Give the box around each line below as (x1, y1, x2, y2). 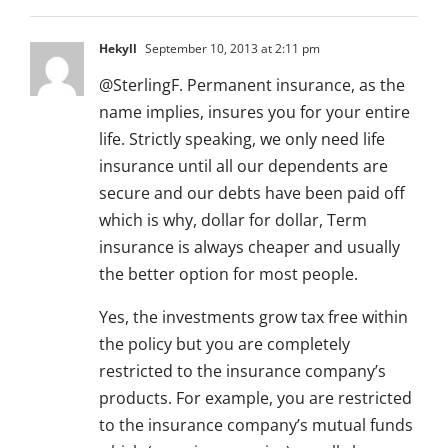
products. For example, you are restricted (99, 387, 412, 410)
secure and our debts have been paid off (99, 182, 405, 205)
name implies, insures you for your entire (99, 101, 410, 124)
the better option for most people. (99, 263, 358, 286)
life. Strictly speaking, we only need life (99, 128, 385, 151)
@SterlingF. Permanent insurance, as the (99, 74, 405, 97)
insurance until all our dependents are (99, 155, 388, 178)
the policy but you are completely (99, 333, 350, 356)
